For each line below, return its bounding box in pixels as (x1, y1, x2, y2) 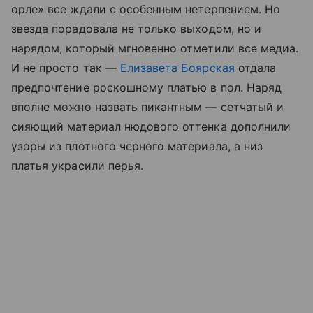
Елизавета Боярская (119, 60, 238, 75)
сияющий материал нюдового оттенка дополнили (11, 119, 291, 133)
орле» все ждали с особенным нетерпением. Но (11, 1, 281, 16)
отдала (238, 60, 277, 75)
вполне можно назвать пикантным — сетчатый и (11, 99, 284, 114)
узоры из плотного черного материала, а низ (11, 138, 263, 153)
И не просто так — (11, 60, 120, 75)
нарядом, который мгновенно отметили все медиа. (11, 41, 299, 55)
